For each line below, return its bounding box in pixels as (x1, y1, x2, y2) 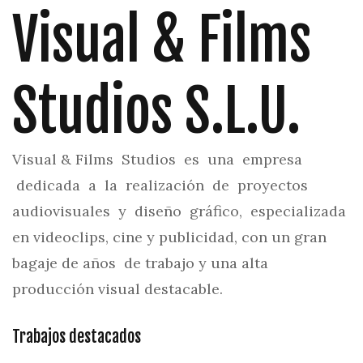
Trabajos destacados (12, 327, 141, 347)
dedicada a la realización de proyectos (12, 176, 312, 194)
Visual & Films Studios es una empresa (12, 150, 302, 169)
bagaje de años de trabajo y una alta (12, 254, 268, 272)
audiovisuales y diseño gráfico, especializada (12, 202, 346, 220)
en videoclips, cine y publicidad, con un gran (12, 228, 327, 246)
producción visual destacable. (12, 280, 223, 298)
